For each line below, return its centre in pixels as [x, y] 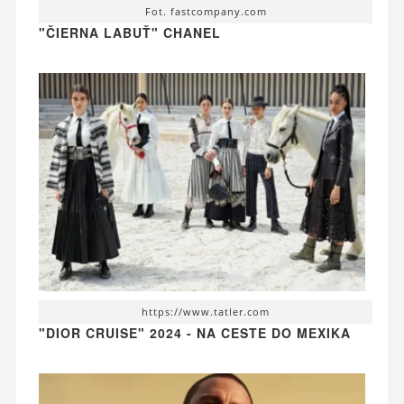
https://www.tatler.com [206, 311]
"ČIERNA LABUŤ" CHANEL [129, 33]
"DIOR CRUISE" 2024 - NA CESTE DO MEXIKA [194, 332]
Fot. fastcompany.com [206, 12]
